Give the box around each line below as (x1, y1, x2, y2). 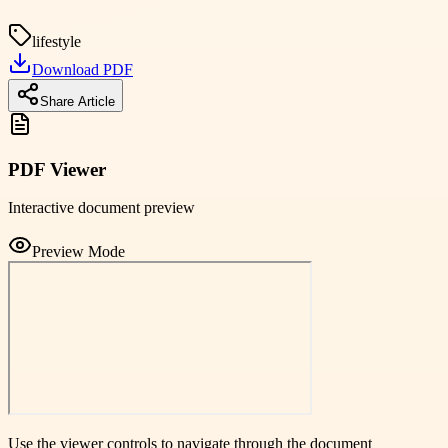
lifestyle (32, 32, 81, 50)
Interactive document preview (8, 199, 195, 217)
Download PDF (32, 60, 133, 78)
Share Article (40, 93, 115, 109)
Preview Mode (32, 243, 125, 261)
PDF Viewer (8, 158, 106, 180)
